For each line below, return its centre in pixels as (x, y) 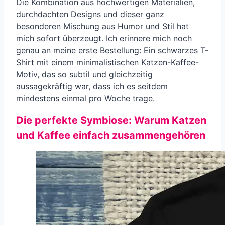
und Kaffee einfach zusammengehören (111, 135)
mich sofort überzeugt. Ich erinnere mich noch (104, 38)
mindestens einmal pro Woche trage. (85, 98)
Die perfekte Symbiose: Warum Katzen (111, 120)
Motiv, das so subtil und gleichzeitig (84, 74)
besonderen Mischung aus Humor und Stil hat (102, 26)
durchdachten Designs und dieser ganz (90, 14)
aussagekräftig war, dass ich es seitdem (92, 86)
